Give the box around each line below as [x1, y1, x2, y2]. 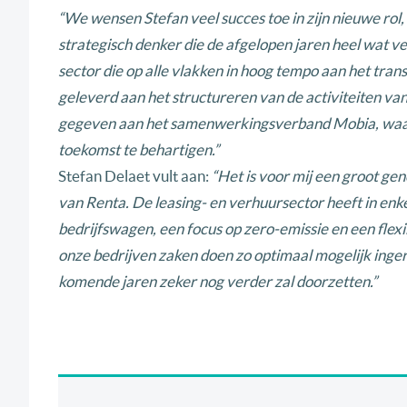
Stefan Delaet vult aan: [58, 167, 212, 185]
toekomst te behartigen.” [58, 141, 219, 159]
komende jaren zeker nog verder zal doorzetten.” [58, 273, 377, 291]
